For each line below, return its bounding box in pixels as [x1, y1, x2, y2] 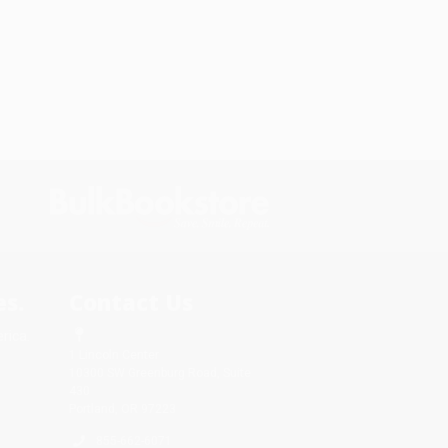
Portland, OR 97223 [68, 401, 176, 416]
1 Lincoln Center [68, 347, 159, 362]
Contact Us [68, 286, 193, 317]
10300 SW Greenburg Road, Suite [68, 365, 251, 380]
